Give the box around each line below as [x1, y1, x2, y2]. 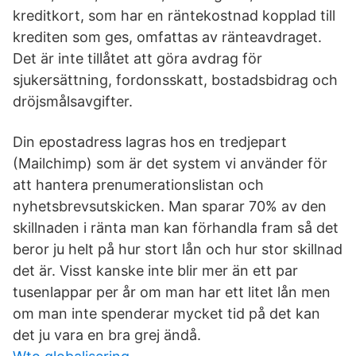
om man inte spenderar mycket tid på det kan [13, 305, 320, 322]
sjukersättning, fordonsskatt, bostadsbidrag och [13, 72, 338, 88]
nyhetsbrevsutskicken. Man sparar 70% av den [13, 198, 327, 215]
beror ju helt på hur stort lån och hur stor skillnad [13, 241, 342, 257]
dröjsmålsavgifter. [13, 93, 133, 110]
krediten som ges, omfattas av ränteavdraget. [13, 29, 322, 45]
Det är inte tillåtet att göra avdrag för [13, 50, 262, 67]
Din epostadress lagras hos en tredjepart [13, 133, 287, 150]
